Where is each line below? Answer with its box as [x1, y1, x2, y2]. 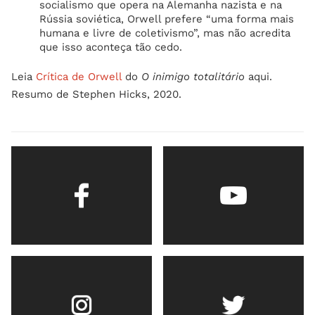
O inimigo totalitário [141, 70, 245, 83]
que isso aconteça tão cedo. [39, 41, 182, 53]
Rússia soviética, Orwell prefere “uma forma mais [39, 13, 294, 25]
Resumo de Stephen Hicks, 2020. [11, 88, 181, 101]
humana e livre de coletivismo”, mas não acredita [39, 27, 290, 39]
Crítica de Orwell [36, 70, 122, 83]
